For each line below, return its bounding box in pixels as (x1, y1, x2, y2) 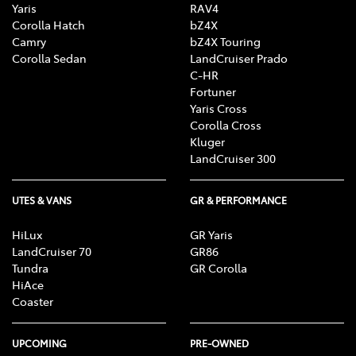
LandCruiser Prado (190, 49, 288, 66)
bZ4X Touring (190, 33, 261, 49)
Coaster (12, 292, 53, 309)
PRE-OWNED (190, 336, 249, 350)
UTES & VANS (12, 193, 72, 207)
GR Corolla (190, 259, 247, 276)
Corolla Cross (190, 116, 261, 133)
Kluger (190, 133, 225, 149)
